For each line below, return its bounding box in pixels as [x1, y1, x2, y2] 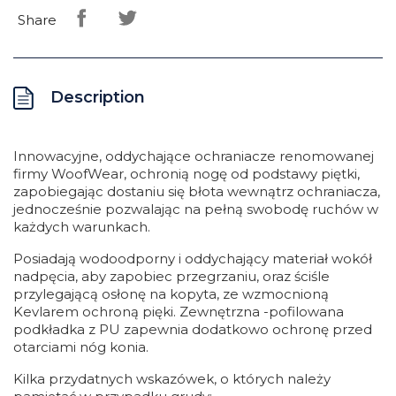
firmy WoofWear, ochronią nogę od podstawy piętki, [13, 165, 360, 182]
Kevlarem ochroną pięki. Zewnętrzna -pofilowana [13, 303, 344, 320]
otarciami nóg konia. [13, 339, 148, 355]
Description [50, 87, 145, 107]
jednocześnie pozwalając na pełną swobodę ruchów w [13, 201, 378, 217]
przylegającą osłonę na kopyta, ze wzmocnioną [13, 286, 329, 302]
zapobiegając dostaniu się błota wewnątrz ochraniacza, [13, 183, 380, 200]
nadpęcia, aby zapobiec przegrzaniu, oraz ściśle [13, 268, 330, 285]
